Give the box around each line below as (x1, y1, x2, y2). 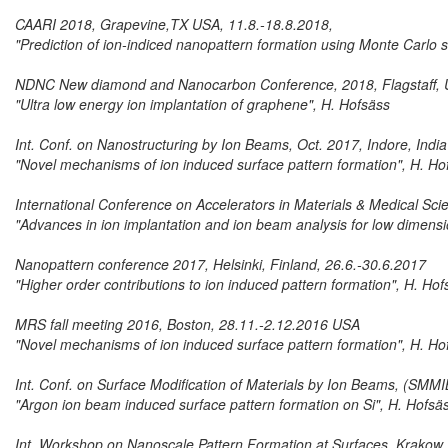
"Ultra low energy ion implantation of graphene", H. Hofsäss (15, 94, 390, 115)
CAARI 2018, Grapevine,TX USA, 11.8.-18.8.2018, (15, 14, 333, 35)
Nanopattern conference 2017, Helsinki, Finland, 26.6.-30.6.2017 (15, 254, 426, 275)
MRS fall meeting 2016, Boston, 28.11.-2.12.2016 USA (15, 314, 360, 335)
